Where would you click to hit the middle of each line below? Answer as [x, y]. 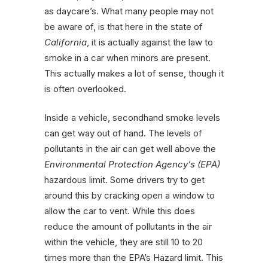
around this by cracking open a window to [130, 196]
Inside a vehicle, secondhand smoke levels [132, 118]
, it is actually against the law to [150, 42]
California [66, 42]
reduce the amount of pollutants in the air [128, 227]
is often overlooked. [85, 89]
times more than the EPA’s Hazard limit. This [134, 258]
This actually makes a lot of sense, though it [134, 74]
